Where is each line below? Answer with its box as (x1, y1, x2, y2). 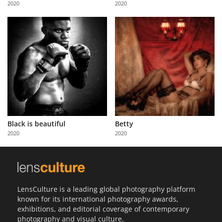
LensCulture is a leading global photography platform (17, 184, 195, 194)
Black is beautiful (7, 119, 65, 129)
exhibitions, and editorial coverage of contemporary (17, 204, 189, 214)
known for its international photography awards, (17, 194, 178, 204)
